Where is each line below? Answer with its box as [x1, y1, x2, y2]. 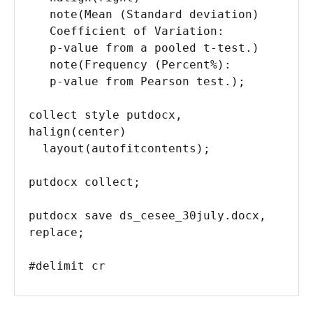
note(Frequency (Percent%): [29, 57, 50, 71]
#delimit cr [29, 259, 105, 272]
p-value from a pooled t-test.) [29, 41, 50, 54]
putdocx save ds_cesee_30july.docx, [29, 208, 266, 222]
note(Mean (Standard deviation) [29, 7, 50, 21]
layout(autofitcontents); [29, 141, 43, 155]
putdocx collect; [29, 175, 140, 189]
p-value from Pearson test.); [29, 74, 50, 88]
